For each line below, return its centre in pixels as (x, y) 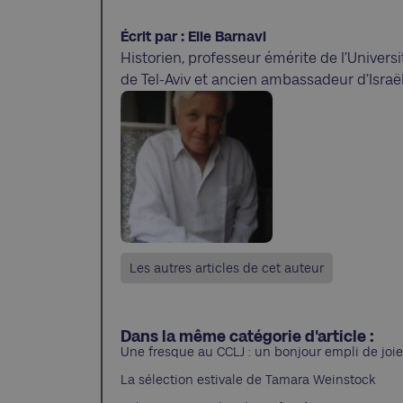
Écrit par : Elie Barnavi (193, 37)
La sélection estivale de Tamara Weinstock (248, 379)
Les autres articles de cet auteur (227, 268)
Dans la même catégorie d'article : (247, 336)
